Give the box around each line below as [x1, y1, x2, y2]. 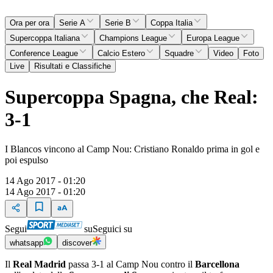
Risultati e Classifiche [34, 62, 111, 71]
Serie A [59, 18, 85, 28]
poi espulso [5, 155, 48, 165]
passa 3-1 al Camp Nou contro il [66, 259, 195, 269]
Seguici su [93, 224, 132, 234]
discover [62, 238, 92, 247]
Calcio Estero [97, 49, 145, 58]
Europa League [186, 34, 239, 43]
